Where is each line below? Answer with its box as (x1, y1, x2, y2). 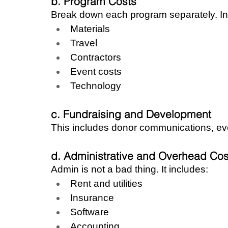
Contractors (70, 51, 121, 63)
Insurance (70, 192, 114, 203)
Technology (70, 80, 121, 91)
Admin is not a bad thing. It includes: (51, 163, 208, 175)
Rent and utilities (70, 178, 142, 189)
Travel (70, 37, 97, 48)
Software (70, 206, 109, 217)
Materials (70, 23, 110, 34)
